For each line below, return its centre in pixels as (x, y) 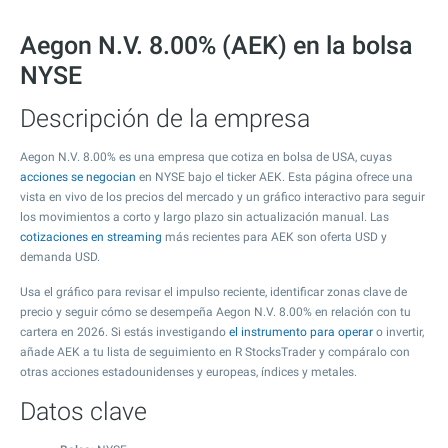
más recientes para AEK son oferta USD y (274, 237)
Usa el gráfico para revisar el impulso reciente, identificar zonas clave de (213, 292)
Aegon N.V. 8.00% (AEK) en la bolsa (216, 45)
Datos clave (83, 411)
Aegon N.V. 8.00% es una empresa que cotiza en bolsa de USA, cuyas (206, 157)
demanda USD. (60, 257)
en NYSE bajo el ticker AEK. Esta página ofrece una (274, 177)
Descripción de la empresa (165, 118)
